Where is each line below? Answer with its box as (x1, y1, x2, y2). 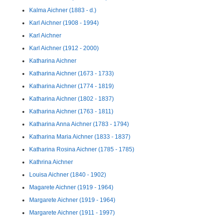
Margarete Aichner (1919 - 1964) (29, 197, 115, 203)
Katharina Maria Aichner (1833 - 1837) (29, 133, 130, 140)
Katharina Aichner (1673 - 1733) (29, 70, 114, 77)
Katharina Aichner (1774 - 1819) (29, 83, 114, 90)
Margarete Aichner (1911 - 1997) (29, 209, 115, 216)
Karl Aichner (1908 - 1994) (29, 19, 99, 26)
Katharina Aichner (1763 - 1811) (29, 108, 113, 115)
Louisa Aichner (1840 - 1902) (29, 171, 106, 178)
